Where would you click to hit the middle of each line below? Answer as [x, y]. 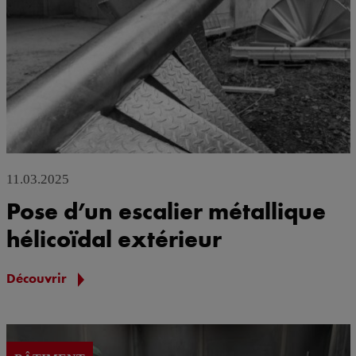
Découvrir [38, 278]
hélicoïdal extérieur [114, 238]
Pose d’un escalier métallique [166, 211]
